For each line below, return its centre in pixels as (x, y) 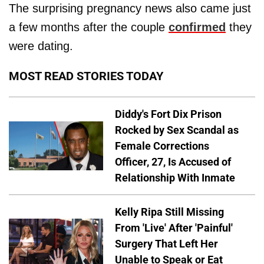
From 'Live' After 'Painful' (174, 227)
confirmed (197, 27)
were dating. (41, 46)
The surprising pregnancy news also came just (130, 8)
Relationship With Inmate (175, 177)
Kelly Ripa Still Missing (169, 212)
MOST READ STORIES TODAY (86, 76)
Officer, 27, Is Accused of (173, 161)
